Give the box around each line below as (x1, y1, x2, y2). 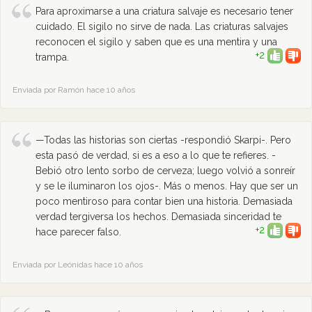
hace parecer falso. (36, 226, 121, 237)
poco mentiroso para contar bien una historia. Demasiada (36, 196, 292, 207)
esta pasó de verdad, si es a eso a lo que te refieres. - (36, 150, 276, 161)
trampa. (36, 52, 69, 63)
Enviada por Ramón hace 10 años (13, 85, 135, 95)
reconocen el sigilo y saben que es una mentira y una (36, 36, 277, 47)
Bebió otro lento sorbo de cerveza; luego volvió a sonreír (36, 165, 295, 176)
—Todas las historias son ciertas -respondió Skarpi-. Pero (36, 134, 291, 146)
